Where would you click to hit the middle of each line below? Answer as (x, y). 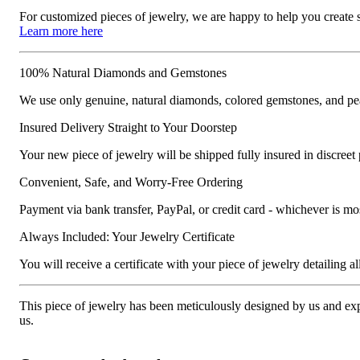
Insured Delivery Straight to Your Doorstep (128, 127)
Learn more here (61, 31)
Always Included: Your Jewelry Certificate (127, 236)
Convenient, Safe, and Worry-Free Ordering (131, 182)
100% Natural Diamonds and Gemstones (123, 72)
